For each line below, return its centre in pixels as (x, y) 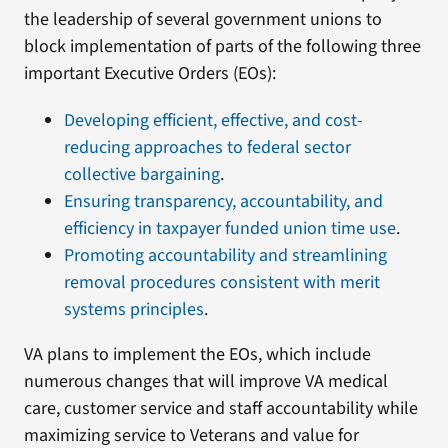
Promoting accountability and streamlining (225, 255)
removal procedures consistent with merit (221, 282)
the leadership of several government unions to (202, 19)
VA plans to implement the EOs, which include (197, 354)
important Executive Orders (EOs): (149, 73)
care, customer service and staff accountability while (220, 408)
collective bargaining (141, 174)
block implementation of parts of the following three (222, 46)
